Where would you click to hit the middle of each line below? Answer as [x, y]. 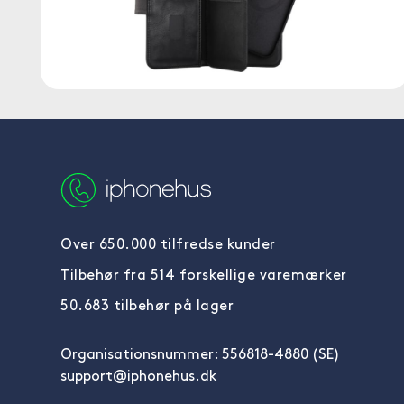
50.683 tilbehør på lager [147, 307]
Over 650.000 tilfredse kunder [168, 245]
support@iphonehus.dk [138, 377]
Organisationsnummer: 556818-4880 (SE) [200, 355]
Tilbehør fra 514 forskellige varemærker [204, 276]
